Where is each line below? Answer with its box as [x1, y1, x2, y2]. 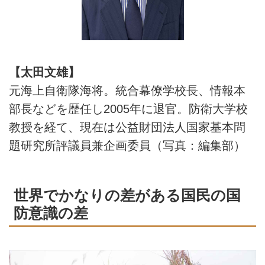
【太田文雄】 [9, 65, 80, 79]
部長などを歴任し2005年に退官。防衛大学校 [9, 102, 248, 115]
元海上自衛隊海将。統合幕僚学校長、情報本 [9, 83, 245, 97]
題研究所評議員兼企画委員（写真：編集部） [9, 138, 245, 152]
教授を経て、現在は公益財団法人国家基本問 [9, 120, 245, 134]
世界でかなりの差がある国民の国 [14, 187, 241, 203]
